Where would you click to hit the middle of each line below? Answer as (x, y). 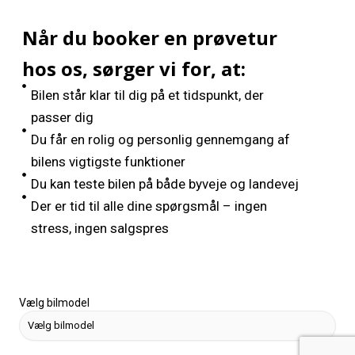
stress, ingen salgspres (100, 228)
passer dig (63, 117)
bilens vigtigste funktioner (109, 161)
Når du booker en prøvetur (150, 37)
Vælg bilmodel (54, 302)
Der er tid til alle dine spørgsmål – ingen (149, 206)
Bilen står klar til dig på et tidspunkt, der (148, 95)
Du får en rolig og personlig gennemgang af (161, 139)
